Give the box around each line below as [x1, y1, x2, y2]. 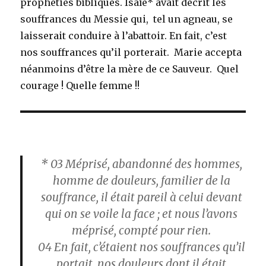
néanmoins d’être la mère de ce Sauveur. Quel [20, 62, 239, 75]
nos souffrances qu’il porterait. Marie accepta [20, 46, 242, 58]
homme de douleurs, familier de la [52, 173, 230, 188]
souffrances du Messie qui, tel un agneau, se [20, 12, 233, 25]
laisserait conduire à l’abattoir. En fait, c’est [20, 29, 227, 42]
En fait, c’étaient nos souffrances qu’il [51, 239, 245, 254]
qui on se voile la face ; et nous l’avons [45, 206, 237, 221]
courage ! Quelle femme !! [20, 79, 140, 91]
